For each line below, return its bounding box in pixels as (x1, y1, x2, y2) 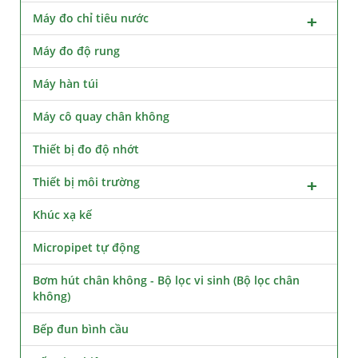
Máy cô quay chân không (33, 108, 169, 124)
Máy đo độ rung (33, 42, 120, 58)
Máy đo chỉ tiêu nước (33, 10, 149, 26)
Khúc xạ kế (33, 206, 92, 222)
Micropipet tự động (33, 239, 140, 255)
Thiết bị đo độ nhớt (33, 141, 139, 157)
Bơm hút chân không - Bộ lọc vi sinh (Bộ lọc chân (33, 272, 300, 288)
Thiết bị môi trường (33, 173, 140, 189)
